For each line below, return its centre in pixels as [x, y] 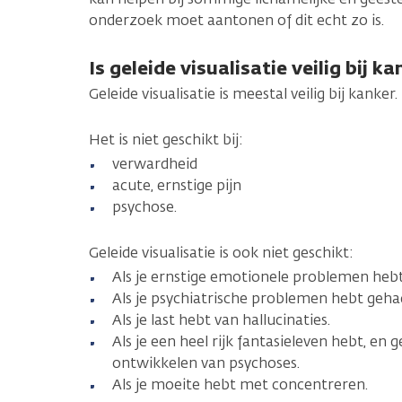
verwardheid [155, 163]
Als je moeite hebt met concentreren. [240, 384]
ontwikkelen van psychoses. [206, 363]
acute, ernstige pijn [177, 185]
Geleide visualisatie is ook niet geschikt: [221, 252]
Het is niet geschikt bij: [166, 139]
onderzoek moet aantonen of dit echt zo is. [238, 20]
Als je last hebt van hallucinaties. [221, 319]
